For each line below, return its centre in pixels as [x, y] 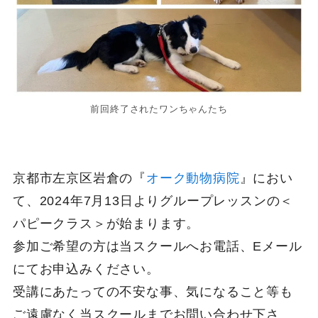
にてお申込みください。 [86, 269]
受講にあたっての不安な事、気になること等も [153, 291]
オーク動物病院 [193, 178]
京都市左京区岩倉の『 [79, 178]
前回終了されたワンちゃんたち [159, 109]
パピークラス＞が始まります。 [106, 223]
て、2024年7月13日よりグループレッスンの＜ [153, 201]
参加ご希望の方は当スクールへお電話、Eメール [157, 246]
